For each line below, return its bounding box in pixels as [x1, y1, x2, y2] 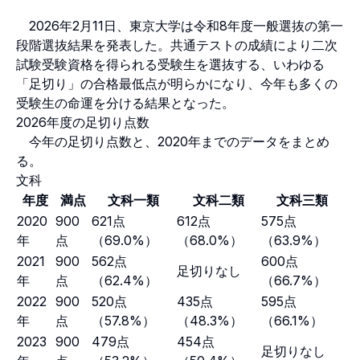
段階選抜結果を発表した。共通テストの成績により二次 [16, 36, 337, 53]
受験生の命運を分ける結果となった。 [16, 94, 235, 111]
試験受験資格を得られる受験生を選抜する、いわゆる [16, 55, 325, 72]
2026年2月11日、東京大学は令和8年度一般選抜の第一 [16, 17, 343, 34]
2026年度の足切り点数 [16, 113, 149, 130]
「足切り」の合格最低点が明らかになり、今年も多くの [16, 75, 337, 92]
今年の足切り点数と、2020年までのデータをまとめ [16, 133, 329, 149]
